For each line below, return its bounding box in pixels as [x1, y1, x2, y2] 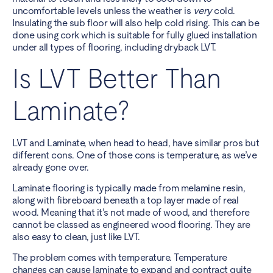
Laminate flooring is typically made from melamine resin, [12, 182, 245, 194]
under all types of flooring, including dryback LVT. [12, 41, 216, 54]
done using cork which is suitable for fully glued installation [12, 29, 257, 41]
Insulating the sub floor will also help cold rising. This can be [12, 17, 259, 29]
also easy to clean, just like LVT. [12, 231, 142, 243]
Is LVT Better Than [12, 63, 221, 94]
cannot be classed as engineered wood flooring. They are [12, 219, 250, 231]
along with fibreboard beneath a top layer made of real [12, 194, 238, 207]
